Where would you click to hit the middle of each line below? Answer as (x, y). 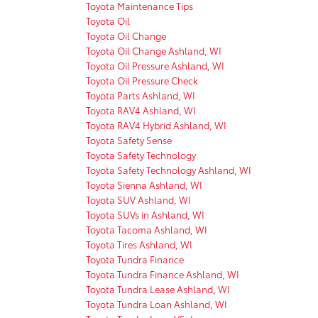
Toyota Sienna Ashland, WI (144, 184)
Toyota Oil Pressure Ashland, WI (155, 65)
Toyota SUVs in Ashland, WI (145, 214)
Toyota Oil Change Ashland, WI (154, 50)
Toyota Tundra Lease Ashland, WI (158, 289)
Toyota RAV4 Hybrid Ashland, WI (156, 125)
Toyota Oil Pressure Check (142, 80)
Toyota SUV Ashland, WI (138, 199)
